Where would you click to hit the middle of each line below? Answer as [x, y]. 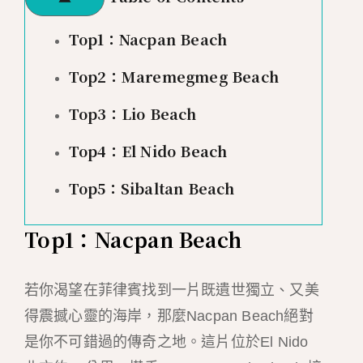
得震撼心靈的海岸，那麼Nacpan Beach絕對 [169, 316]
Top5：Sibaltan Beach [152, 188]
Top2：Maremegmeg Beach [173, 77]
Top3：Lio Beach [132, 114]
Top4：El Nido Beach [148, 151]
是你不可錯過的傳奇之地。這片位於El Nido [166, 342]
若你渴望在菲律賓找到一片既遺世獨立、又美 [171, 290]
